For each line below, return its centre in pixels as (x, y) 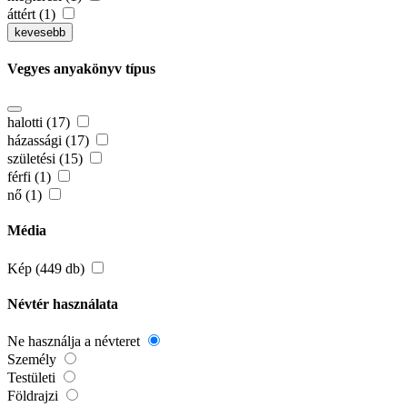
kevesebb (40, 32)
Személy (34, 360)
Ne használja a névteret (75, 342)
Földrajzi (35, 396)
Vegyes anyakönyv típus (81, 68)
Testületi (33, 378)
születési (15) (47, 159)
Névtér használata (63, 303)
